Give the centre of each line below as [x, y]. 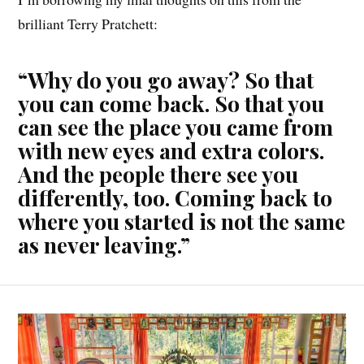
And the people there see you [158, 174]
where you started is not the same [182, 221]
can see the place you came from [176, 127]
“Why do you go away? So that [166, 80]
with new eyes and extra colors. [171, 151]
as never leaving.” [104, 245]
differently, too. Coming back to [175, 198]
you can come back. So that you [171, 104]
